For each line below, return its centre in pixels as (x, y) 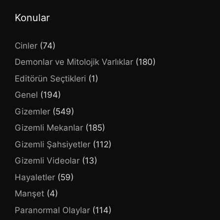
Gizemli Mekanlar (49, 128)
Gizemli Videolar (47, 161)
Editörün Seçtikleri (50, 78)
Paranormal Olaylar (52, 210)
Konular (32, 17)
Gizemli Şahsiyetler (53, 144)
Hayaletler (35, 177)
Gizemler (32, 111)
